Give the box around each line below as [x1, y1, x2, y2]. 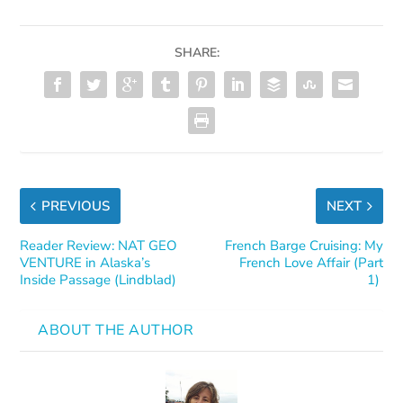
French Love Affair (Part [238, 253, 383, 272]
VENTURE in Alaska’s [20, 253, 151, 272]
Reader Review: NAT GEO [20, 236, 178, 255]
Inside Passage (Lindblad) [20, 270, 177, 289]
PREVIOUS [41, 196, 111, 215]
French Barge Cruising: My [224, 236, 383, 255]
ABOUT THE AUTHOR [38, 319, 194, 340]
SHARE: [175, 43, 219, 61]
